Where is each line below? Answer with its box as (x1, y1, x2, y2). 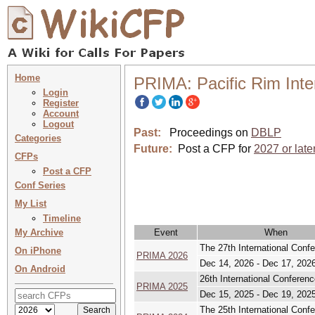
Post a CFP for (178, 143, 254, 155)
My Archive (15, 227, 63, 238)
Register (43, 98, 79, 108)
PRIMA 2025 (136, 281, 188, 292)
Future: (134, 143, 172, 155)
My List (15, 198, 46, 209)
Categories (15, 133, 61, 143)
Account (43, 108, 79, 119)
